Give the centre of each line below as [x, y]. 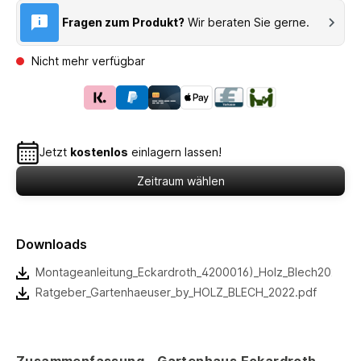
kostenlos [100, 152]
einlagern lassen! [175, 152]
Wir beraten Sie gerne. [249, 22]
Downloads [52, 244]
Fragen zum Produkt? [123, 22]
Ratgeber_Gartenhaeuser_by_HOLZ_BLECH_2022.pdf [176, 292]
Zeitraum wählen [180, 180]
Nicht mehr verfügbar [87, 60]
